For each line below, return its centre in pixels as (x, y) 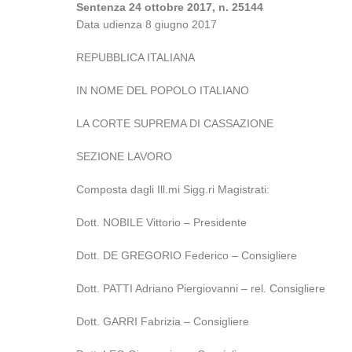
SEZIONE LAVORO (125, 156)
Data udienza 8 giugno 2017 (147, 24)
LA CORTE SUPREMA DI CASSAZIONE (175, 123)
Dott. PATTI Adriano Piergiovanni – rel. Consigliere (201, 288)
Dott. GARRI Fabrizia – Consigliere (163, 321)
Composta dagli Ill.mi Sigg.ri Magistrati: (173, 189)
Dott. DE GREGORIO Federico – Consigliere (187, 255)
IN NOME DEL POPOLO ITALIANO (163, 90)
